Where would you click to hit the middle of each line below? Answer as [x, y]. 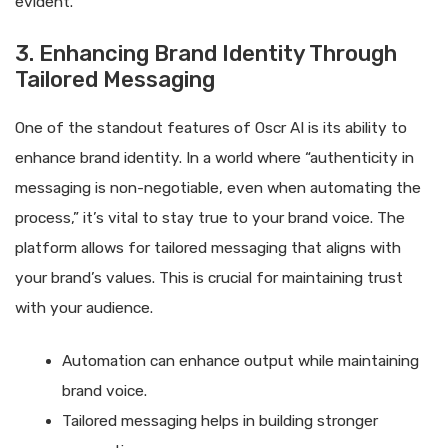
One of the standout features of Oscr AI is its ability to [211, 127]
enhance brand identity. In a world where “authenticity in [214, 157]
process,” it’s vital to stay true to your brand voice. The [210, 217]
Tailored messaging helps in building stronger [219, 420]
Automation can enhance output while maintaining [240, 360]
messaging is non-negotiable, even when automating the [218, 187]
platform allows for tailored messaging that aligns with [208, 247]
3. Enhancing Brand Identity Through [206, 53]
